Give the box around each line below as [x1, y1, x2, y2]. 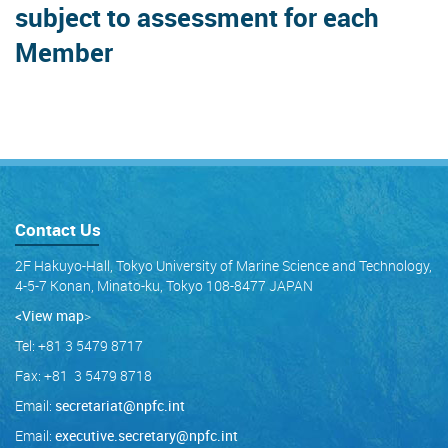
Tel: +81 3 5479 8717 [15, 335, 143, 355]
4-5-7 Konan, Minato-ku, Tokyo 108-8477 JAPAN [15, 275, 313, 295]
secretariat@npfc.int [55, 395, 185, 415]
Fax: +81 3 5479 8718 [15, 365, 152, 385]
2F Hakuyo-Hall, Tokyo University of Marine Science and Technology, [15, 255, 432, 275]
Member [15, 33, 113, 70]
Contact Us [15, 217, 101, 241]
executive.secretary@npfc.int [55, 425, 238, 445]
